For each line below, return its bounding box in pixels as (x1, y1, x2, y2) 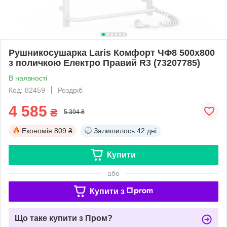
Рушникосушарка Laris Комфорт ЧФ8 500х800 (9, 47, 215, 58)
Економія (22, 126, 52, 135)
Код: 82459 (9, 86, 45, 94)
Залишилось (94, 126, 135, 135)
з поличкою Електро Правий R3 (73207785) (9, 57, 200, 68)
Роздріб (58, 86, 83, 94)
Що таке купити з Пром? (15, 213, 112, 222)
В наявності (9, 73, 47, 82)
